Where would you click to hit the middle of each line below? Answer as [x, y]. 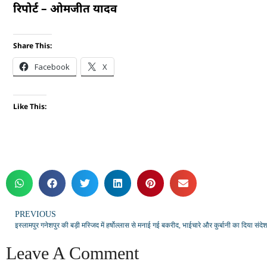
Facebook [52, 66]
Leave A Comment [72, 253]
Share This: [32, 45]
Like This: [30, 106]
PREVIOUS [35, 214]
